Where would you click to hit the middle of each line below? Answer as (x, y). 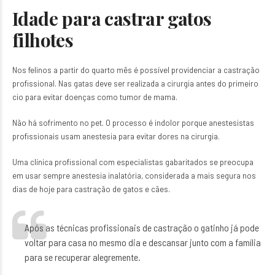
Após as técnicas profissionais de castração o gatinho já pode (142, 227)
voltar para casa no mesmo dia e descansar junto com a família (143, 242)
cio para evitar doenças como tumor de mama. (95, 97)
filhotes (43, 40)
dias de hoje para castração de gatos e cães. (91, 189)
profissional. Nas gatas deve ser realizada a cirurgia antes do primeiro (135, 83)
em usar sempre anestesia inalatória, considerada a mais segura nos (134, 176)
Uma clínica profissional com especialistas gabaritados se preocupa (133, 162)
